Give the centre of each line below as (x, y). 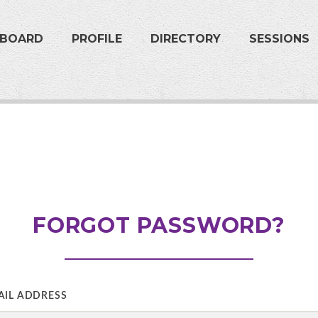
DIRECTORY (186, 39)
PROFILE (97, 39)
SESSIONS (280, 39)
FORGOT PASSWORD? (159, 225)
